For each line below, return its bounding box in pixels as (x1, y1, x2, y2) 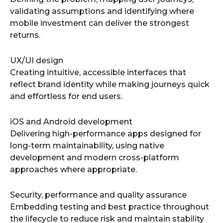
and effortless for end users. (10, 92, 122, 101)
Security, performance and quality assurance (10, 190, 187, 200)
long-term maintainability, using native (10, 141, 164, 150)
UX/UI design (10, 56, 63, 65)
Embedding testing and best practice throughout (10, 202, 209, 212)
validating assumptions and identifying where (10, 6, 194, 16)
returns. (10, 30, 40, 40)
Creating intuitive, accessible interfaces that (10, 68, 186, 77)
